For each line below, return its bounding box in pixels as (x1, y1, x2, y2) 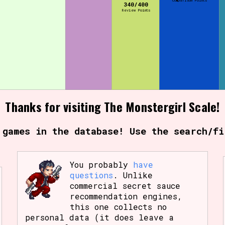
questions (70, 169, 114, 180)
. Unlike (113, 169, 153, 180)
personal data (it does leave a (25, 211, 174, 222)
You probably (70, 159, 134, 170)
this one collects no (70, 201, 167, 212)
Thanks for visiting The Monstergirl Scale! (5, 97, 220, 116)
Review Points (121, 8, 150, 13)
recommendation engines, (70, 190, 183, 201)
